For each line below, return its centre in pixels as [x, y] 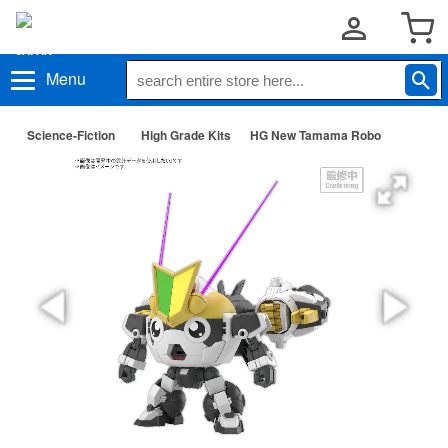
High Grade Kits [186, 135]
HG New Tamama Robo [315, 135]
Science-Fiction [71, 135]
